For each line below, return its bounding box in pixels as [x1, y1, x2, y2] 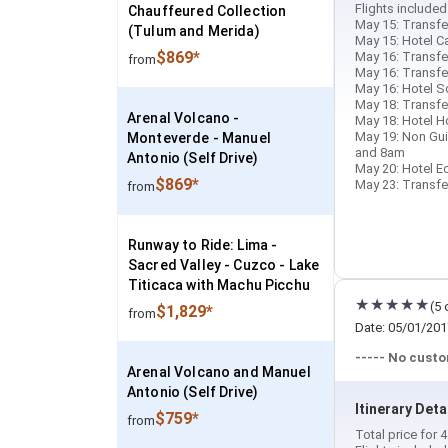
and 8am [355, 145, 405, 160]
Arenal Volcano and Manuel [127, 364, 311, 380]
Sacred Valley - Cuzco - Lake [128, 257, 320, 273]
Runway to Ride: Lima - [128, 237, 278, 253]
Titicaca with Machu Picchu [128, 277, 310, 293]
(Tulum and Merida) [128, 23, 260, 39]
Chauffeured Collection [128, 3, 287, 19]
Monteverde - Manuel [127, 130, 271, 146]
